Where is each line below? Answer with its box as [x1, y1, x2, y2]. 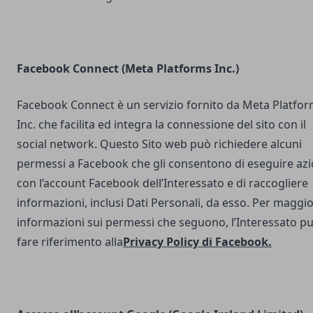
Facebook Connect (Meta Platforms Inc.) [17, 61, 239, 76]
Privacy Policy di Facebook [123, 234, 268, 249]
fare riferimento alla [17, 234, 123, 249]
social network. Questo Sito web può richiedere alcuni [17, 136, 302, 152]
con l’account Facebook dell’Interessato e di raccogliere [17, 175, 308, 191]
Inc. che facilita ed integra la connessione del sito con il [17, 117, 306, 132]
